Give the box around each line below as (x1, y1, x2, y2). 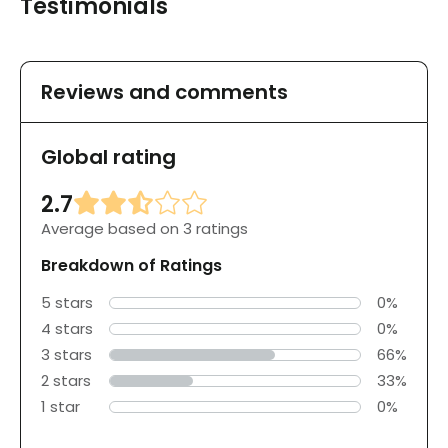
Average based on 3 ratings (41, 217, 248, 239)
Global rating (41, 142, 176, 171)
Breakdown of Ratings (41, 253, 222, 277)
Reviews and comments (41, 77, 288, 106)
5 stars (41, 291, 93, 313)
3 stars (41, 343, 92, 365)
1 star (41, 395, 80, 417)
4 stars (41, 317, 93, 339)
